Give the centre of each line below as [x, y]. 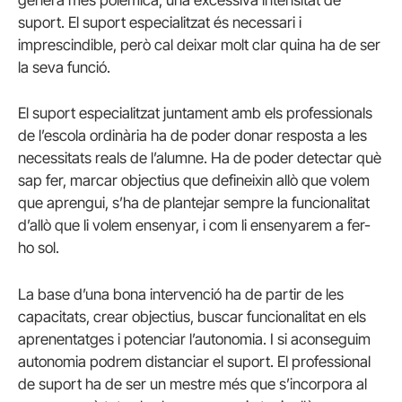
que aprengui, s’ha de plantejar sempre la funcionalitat [194, 203]
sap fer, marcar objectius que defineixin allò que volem [194, 181]
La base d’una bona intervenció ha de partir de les [181, 294]
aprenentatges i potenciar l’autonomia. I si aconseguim [194, 339]
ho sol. [39, 248]
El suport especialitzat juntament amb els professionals [195, 114]
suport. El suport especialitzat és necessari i [160, 23]
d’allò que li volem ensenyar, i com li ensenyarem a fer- [194, 226]
